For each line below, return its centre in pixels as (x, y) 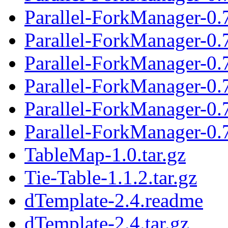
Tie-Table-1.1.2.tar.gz (111, 177)
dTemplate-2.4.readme (114, 200)
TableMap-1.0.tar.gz (105, 154)
